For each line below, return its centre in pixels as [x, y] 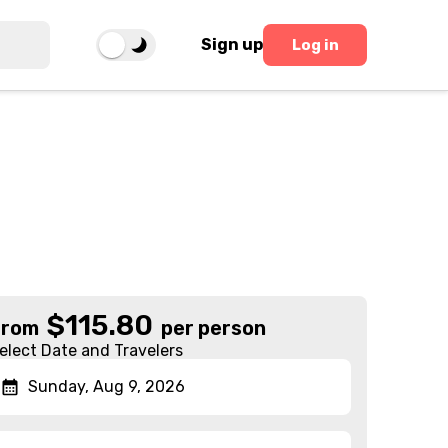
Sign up [232, 44]
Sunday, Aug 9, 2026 [107, 386]
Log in [315, 44]
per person [214, 328]
